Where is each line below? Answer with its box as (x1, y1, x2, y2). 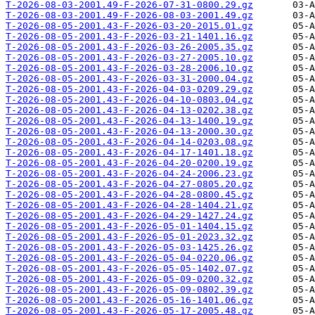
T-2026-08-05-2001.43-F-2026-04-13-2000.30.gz (6, 126, 253, 137)
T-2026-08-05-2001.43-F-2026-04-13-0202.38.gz (6, 105, 253, 116)
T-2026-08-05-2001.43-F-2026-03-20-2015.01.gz (6, 20, 253, 32)
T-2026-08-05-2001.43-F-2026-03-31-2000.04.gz (6, 73, 253, 84)
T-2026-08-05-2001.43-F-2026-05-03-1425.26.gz (6, 242, 253, 253)
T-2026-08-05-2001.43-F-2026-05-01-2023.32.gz (6, 231, 253, 243)
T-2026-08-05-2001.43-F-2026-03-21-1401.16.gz (6, 31, 253, 42)
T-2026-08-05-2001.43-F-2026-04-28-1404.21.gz (6, 200, 253, 211)
